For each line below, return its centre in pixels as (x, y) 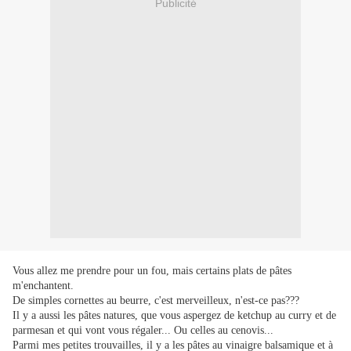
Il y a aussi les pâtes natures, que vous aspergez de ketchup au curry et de (174, 316)
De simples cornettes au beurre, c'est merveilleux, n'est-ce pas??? (156, 301)
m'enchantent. (43, 286)
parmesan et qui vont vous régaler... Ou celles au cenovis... (143, 331)
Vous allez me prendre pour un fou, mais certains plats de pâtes (152, 271)
